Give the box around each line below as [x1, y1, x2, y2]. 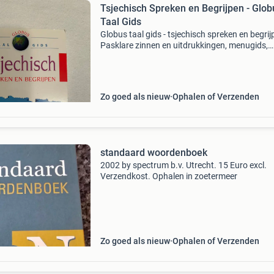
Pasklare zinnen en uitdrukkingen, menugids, [100, 40, 268, 50]
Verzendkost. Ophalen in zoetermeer [100, 171, 237, 181]
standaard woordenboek [100, 147, 207, 158]
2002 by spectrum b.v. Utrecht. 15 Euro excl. [100, 160, 267, 170]
